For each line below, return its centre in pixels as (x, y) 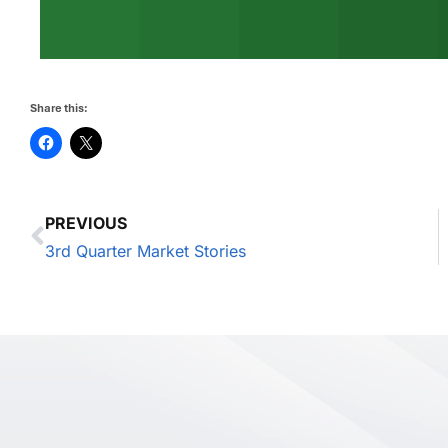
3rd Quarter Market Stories (145, 250)
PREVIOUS (86, 222)
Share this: (59, 107)
